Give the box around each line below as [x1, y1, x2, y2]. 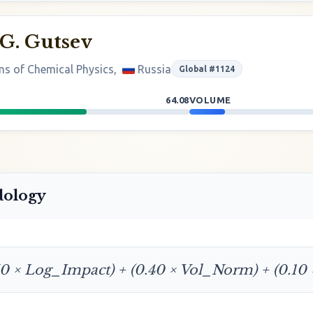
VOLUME [189, 95, 233, 105]
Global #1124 [179, 64, 235, 73]
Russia [138, 62, 171, 75]
